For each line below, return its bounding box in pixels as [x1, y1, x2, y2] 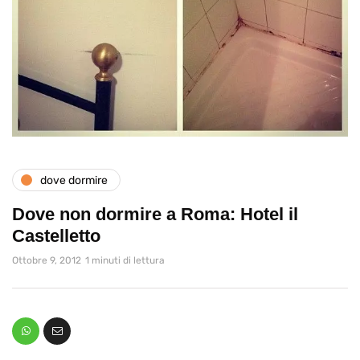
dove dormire [40, 173, 108, 187]
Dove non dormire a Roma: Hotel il [12, 204, 298, 224]
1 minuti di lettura [85, 255, 165, 266]
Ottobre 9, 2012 [12, 255, 81, 266]
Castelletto [12, 226, 100, 246]
